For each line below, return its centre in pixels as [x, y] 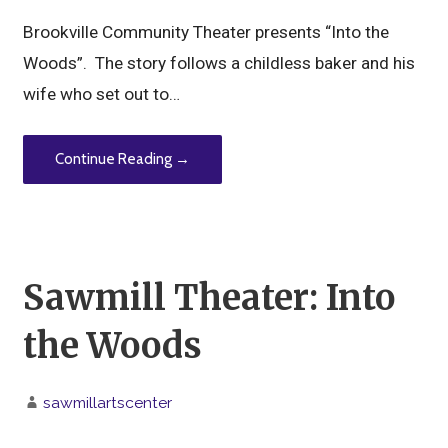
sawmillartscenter [108, 402]
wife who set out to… [102, 93]
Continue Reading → [123, 159]
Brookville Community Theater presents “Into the [206, 31]
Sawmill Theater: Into [209, 298]
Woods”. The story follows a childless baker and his [219, 62]
